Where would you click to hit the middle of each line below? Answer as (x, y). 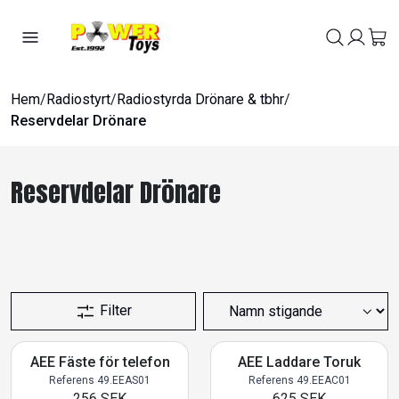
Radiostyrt (78, 99)
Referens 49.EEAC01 (299, 380)
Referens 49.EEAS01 (100, 380)
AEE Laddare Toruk (299, 362)
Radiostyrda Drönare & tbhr (200, 99)
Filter (116, 311)
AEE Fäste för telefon (100, 362)
